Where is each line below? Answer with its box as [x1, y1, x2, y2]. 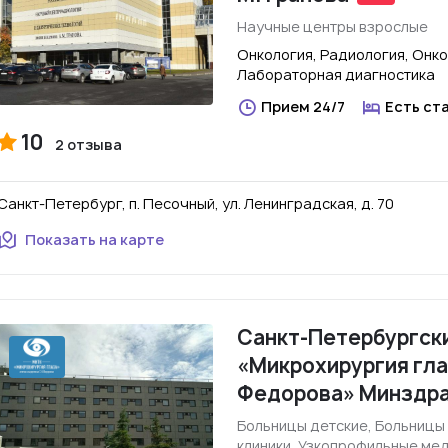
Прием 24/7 [261, 97, 345, 116]
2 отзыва [55, 135, 122, 154]
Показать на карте [25, 230, 164, 249]
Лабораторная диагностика [237, 65, 435, 84]
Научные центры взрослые [237, 17, 428, 36]
